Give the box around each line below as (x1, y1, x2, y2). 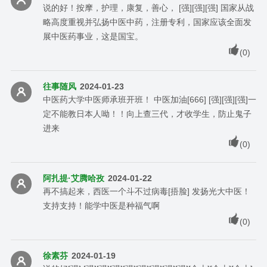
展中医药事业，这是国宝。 (42, 31, 143, 41)
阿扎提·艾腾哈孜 (42, 173, 104, 183)
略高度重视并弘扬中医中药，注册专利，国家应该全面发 (42, 17, 252, 27)
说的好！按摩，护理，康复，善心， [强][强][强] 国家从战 (42, 2, 254, 13)
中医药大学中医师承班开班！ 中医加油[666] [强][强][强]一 (42, 94, 256, 104)
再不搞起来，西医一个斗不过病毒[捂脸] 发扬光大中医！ (42, 186, 250, 196)
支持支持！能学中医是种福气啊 (42, 200, 160, 210)
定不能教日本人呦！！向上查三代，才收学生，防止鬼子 (42, 108, 252, 119)
